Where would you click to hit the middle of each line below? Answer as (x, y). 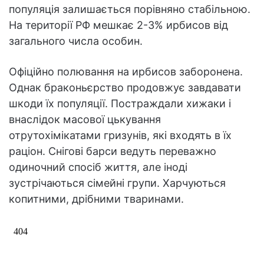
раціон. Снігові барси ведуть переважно (113, 151)
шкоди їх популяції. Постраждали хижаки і (120, 104)
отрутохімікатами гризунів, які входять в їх (120, 136)
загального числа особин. (76, 41)
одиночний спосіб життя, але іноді (98, 167)
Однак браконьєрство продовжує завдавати (125, 88)
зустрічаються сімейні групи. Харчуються (117, 183)
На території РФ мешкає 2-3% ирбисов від (118, 25)
